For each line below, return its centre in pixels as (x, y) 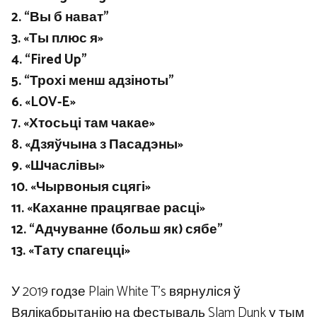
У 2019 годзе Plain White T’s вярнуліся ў (126, 292)
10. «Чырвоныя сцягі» (81, 187)
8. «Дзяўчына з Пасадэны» (97, 144)
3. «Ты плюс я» (57, 38)
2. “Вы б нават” (60, 17)
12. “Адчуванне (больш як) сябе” (117, 229)
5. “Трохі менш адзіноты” (93, 81)
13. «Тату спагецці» (71, 250)
